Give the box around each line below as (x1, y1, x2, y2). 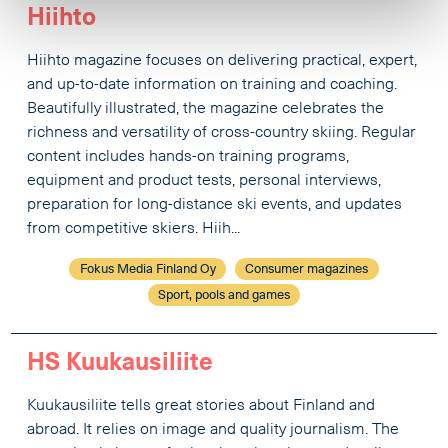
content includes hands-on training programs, (27, 149, 350, 166)
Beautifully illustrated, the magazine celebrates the (27, 101, 385, 118)
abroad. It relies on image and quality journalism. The (27, 421, 400, 438)
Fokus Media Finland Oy (79, 263, 216, 277)
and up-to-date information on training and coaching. (27, 77, 398, 94)
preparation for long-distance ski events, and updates (27, 197, 403, 214)
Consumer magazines (245, 263, 369, 277)
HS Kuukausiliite (27, 351, 214, 376)
